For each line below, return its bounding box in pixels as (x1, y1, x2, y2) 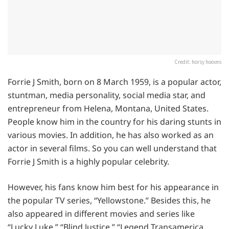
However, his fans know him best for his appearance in (8, 181, 219, 193)
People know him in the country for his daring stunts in (8, 116, 221, 127)
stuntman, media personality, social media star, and (8, 89, 205, 101)
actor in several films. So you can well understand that (8, 142, 217, 154)
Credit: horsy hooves (174, 58, 221, 65)
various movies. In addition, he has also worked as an (8, 129, 214, 141)
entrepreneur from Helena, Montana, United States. (8, 102, 209, 114)
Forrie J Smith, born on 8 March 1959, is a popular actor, (8, 76, 221, 87)
